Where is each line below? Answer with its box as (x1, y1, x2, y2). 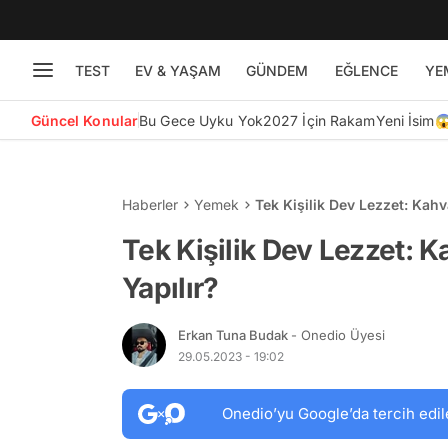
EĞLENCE (334, 61, 398, 79)
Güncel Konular (30, 111, 139, 129)
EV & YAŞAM (134, 61, 221, 79)
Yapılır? (122, 271, 219, 305)
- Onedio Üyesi (291, 326, 385, 343)
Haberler (122, 196, 178, 213)
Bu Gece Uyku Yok (139, 111, 263, 129)
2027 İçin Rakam (262, 111, 376, 129)
